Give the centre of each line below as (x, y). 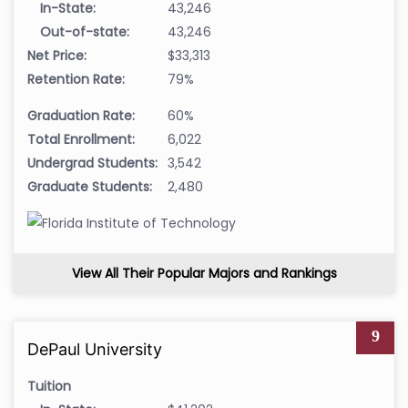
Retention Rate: (76, 79)
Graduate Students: (90, 186)
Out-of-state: (85, 31)
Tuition (49, 386)
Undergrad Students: (92, 163)
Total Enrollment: (81, 139)
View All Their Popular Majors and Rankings (204, 273)
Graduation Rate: (81, 115)
